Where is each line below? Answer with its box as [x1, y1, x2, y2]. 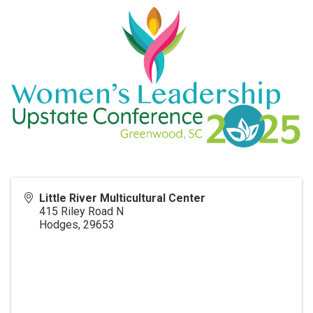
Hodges [39, 217, 78, 231]
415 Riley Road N [39, 204, 124, 218]
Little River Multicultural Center [39, 191, 205, 205]
